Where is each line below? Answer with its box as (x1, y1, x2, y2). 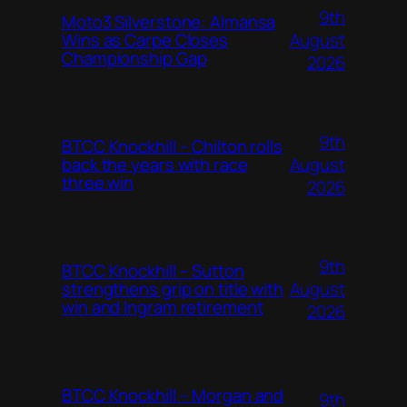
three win (62, 171, 134, 195)
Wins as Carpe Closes (62, 28, 228, 53)
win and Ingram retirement (62, 295, 263, 320)
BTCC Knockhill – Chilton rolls (62, 134, 283, 159)
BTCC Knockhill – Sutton (62, 259, 244, 283)
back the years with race (62, 153, 248, 177)
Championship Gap (62, 46, 207, 71)
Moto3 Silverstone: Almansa (62, 10, 276, 35)
